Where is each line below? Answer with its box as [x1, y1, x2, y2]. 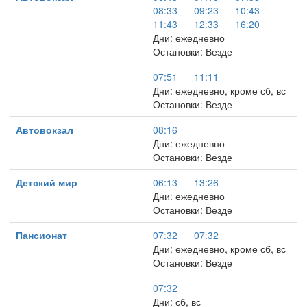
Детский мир [16, 175, 77, 189]
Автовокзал [16, 123, 73, 136]
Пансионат [16, 228, 67, 242]
